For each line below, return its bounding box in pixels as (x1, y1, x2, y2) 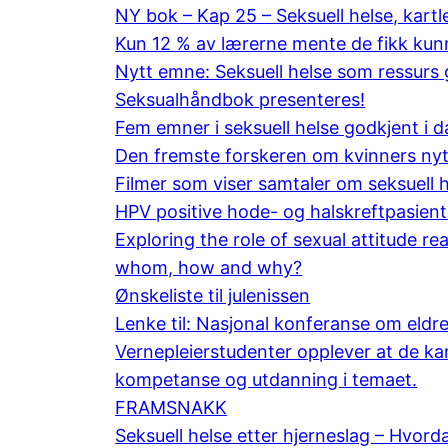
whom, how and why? (115, 256, 303, 278)
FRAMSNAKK (115, 396, 228, 418)
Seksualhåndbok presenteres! (115, 88, 366, 110)
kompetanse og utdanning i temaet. (115, 368, 418, 390)
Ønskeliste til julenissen (115, 284, 311, 306)
